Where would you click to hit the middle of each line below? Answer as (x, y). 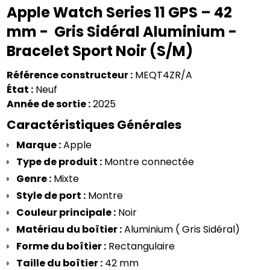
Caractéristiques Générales (94, 125)
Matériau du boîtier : (69, 229)
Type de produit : (59, 162)
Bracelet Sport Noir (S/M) (100, 51)
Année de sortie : (49, 104)
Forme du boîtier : (61, 246)
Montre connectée (148, 162)
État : (20, 89)
